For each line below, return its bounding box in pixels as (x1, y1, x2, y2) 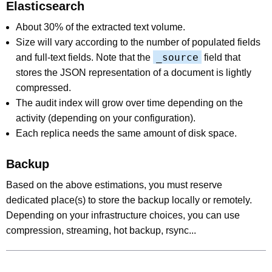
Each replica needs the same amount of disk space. (16, 127, 237, 138)
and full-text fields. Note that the (16, 52, 153, 63)
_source (156, 51, 199, 63)
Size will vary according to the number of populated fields (16, 36, 260, 47)
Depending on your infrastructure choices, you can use (6, 209, 240, 220)
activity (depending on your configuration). (16, 112, 195, 123)
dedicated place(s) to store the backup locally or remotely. (6, 194, 252, 205)
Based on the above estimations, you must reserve (6, 179, 222, 190)
